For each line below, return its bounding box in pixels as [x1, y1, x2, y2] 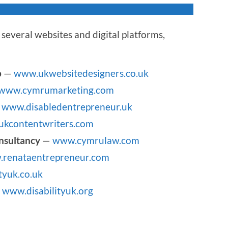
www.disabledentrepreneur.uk [2, 100, 132, 112]
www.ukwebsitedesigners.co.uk [14, 67, 149, 79]
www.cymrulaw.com [52, 134, 139, 146]
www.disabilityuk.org [2, 184, 93, 196]
